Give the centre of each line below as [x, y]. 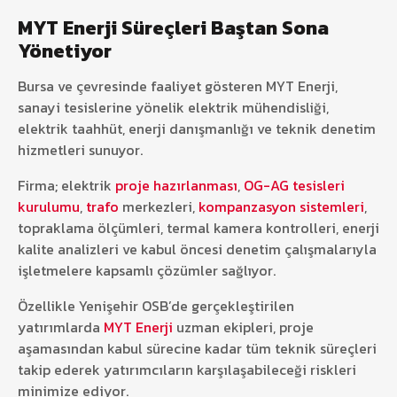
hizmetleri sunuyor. [80, 149]
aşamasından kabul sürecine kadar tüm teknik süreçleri [197, 348]
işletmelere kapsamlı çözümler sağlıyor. [147, 270]
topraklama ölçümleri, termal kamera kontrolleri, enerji [198, 227]
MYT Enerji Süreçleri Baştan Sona [173, 27]
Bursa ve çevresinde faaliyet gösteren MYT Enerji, [178, 86]
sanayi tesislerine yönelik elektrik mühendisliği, [173, 107]
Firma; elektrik [66, 185]
